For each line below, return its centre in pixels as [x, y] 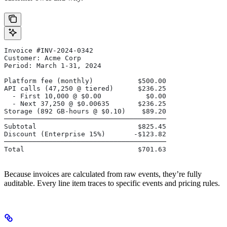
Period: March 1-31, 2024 [53, 66]
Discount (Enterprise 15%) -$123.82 [85, 134]
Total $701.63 [85, 149]
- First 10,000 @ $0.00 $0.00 [85, 96]
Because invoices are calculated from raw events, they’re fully [103, 174]
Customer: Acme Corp [43, 58]
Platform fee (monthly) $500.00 [85, 81]
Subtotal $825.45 [85, 127]
